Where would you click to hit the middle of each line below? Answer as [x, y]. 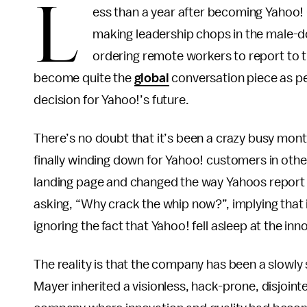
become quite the [84, 78]
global [151, 78]
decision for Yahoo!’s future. [116, 100]
